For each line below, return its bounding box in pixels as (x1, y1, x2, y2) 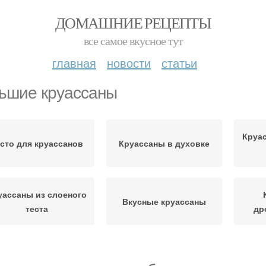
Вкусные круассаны (122, 195, 206, 207)
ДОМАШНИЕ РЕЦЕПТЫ (55, 12, 211, 33)
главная (52, 54, 96, 71)
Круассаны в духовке (119, 137, 210, 149)
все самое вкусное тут (83, 33, 183, 49)
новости (107, 54, 151, 71)
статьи (161, 54, 197, 71)
